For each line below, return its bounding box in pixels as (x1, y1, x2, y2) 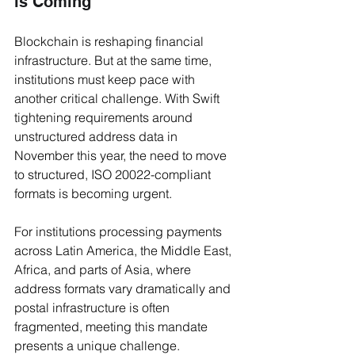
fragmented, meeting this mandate (14, 318, 211, 334)
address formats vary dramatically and (14, 280, 234, 296)
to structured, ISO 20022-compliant (14, 166, 214, 182)
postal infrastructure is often (14, 299, 173, 315)
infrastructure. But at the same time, (14, 52, 215, 68)
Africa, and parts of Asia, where (14, 261, 194, 277)
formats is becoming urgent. (14, 185, 172, 201)
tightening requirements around (14, 109, 196, 125)
